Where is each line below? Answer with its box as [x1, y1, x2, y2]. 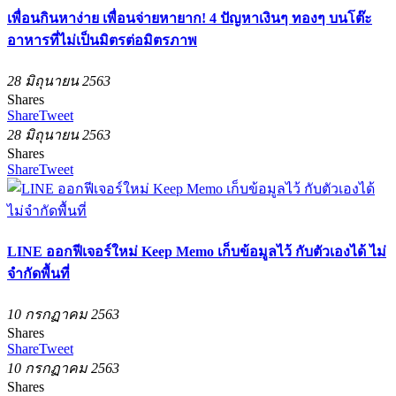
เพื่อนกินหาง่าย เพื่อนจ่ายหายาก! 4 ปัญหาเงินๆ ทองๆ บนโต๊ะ [7, 10, 372, 26]
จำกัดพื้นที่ [7, 266, 70, 282]
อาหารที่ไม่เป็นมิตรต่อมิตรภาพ [7, 32, 197, 48]
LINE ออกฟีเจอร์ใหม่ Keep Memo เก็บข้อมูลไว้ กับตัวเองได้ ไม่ [7, 244, 386, 260]
